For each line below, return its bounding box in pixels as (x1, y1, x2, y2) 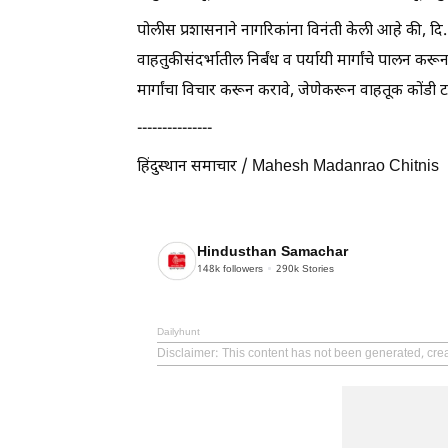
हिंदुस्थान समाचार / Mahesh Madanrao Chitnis (137, 156, 439, 178)
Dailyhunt (157, 325, 200, 339)
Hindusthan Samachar (197, 243, 348, 263)
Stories (299, 263, 334, 277)
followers (220, 263, 263, 277)
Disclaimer (157, 345, 215, 362)
